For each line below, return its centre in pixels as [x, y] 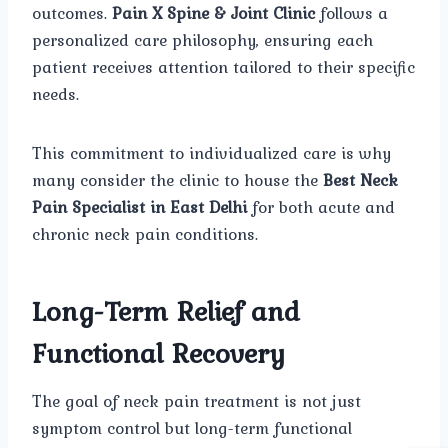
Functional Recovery [158, 352]
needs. [55, 93]
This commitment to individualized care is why [211, 152]
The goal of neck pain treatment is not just [196, 400]
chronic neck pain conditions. [145, 233]
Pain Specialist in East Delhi [139, 206]
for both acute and [321, 206]
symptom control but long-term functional [192, 427]
